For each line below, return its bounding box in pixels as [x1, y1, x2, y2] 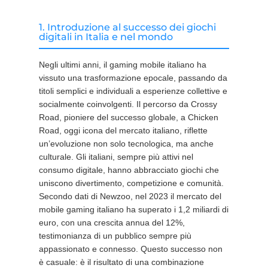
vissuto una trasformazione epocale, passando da [38, 73, 227, 83]
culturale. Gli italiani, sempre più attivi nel [38, 152, 193, 162]
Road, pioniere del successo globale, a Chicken [38, 112, 218, 122]
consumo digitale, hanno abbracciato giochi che [38, 165, 219, 175]
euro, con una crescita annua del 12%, [38, 218, 185, 227]
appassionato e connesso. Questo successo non [38, 244, 223, 254]
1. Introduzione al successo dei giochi [38, 22, 216, 33]
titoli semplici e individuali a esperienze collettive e [38, 86, 227, 96]
